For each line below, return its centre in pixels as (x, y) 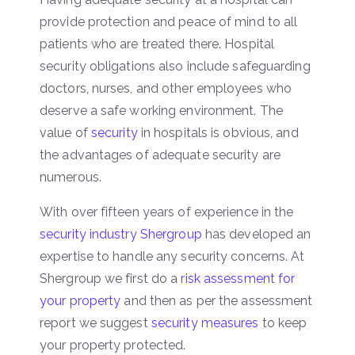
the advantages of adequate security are (160, 155)
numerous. (71, 177)
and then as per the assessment (217, 300)
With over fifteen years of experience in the (167, 212)
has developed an (256, 234)
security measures (205, 323)
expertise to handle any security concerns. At (172, 256)
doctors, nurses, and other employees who (166, 88)
